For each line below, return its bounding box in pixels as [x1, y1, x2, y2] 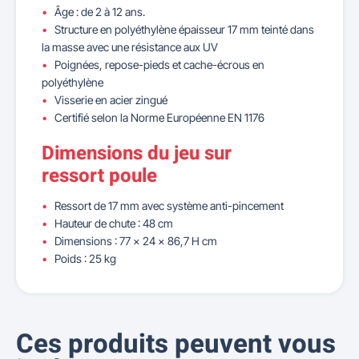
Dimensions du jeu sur [42, 139, 232, 167]
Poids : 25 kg [54, 252, 116, 265]
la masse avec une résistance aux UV [42, 40, 218, 54]
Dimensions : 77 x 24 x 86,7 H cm [54, 234, 217, 248]
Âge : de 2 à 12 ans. [54, 5, 145, 18]
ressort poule [42, 162, 157, 190]
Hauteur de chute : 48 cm [54, 216, 173, 230]
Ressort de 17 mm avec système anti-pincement [54, 199, 284, 212]
